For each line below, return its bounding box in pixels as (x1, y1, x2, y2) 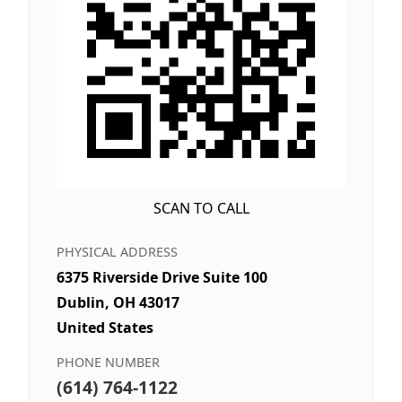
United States (57, 318, 153, 338)
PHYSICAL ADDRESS (57, 243, 178, 261)
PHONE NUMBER (57, 354, 160, 371)
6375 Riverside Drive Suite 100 (57, 267, 267, 288)
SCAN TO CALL (153, 198, 249, 219)
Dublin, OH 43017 (57, 293, 179, 313)
